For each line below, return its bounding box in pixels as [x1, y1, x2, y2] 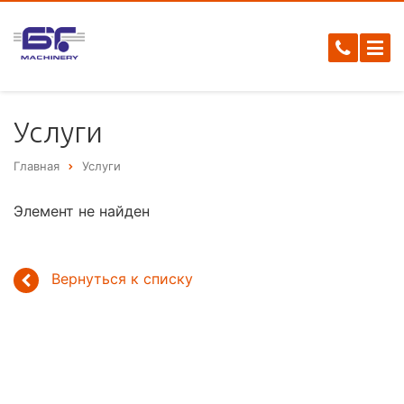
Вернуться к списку [51, 270, 193, 289]
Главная [14, 159, 60, 173]
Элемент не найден [14, 202, 150, 221]
